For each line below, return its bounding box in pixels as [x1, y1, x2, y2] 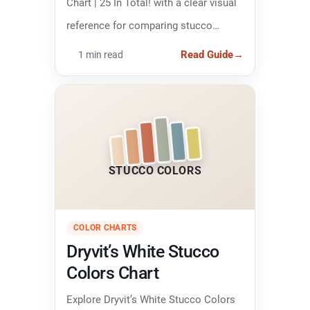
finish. [66, 64, 94, 77]
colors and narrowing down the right [66, 42, 232, 55]
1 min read [78, 48, 123, 60]
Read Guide [181, 48, 233, 61]
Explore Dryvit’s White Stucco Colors [66, 293, 235, 306]
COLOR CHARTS [73, 222, 137, 232]
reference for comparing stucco [66, 19, 212, 32]
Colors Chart [66, 262, 158, 283]
